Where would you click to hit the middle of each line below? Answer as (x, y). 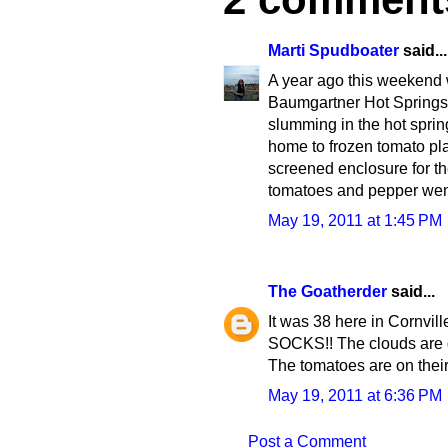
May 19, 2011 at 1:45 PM (355, 221)
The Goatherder (327, 292)
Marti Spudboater (333, 51)
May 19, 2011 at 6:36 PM (355, 396)
